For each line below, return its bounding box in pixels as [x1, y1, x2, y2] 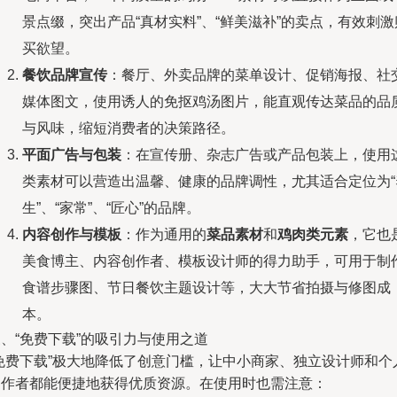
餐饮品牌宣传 [22, 67, 107, 82]
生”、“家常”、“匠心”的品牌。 [22, 200, 200, 215]
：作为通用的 [121, 227, 206, 242]
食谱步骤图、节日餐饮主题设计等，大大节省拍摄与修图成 [22, 280, 391, 295]
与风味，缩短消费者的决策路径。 [22, 121, 235, 136]
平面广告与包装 [22, 147, 121, 162]
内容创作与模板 [22, 227, 121, 242]
